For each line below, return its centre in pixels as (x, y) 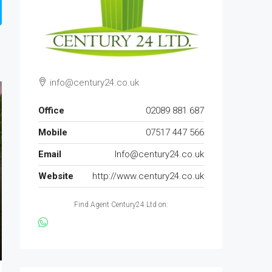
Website (56, 176)
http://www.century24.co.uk (148, 176)
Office (51, 110)
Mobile (53, 132)
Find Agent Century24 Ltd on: (121, 204)
